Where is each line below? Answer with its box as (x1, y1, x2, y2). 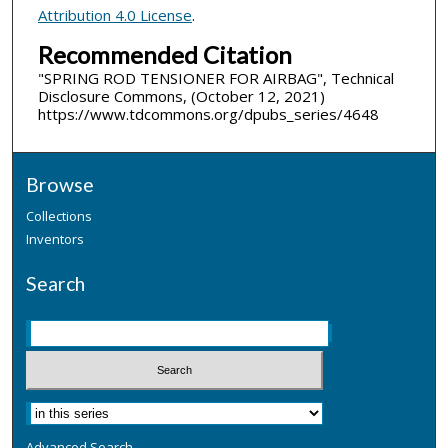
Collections (26, 207, 93, 226)
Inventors (26, 230, 85, 249)
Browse (26, 173, 95, 197)
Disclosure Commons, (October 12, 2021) (37, 85, 325, 106)
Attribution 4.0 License (37, 4, 192, 25)
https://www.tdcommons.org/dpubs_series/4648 (37, 103, 379, 124)
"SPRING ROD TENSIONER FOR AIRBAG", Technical (37, 67, 394, 88)
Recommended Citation (37, 39, 292, 69)
